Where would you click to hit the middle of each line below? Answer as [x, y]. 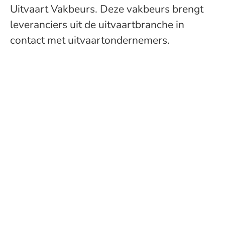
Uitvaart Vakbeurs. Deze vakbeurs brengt [107, 9]
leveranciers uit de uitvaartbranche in [97, 25]
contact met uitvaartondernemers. [90, 40]
